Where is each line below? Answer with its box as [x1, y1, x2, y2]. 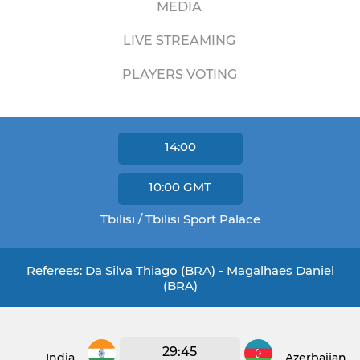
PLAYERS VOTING [121, 67, 237, 82]
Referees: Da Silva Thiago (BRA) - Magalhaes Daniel [26, 263, 334, 278]
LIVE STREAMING [123, 33, 235, 48]
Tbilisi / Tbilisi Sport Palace [100, 211, 260, 227]
